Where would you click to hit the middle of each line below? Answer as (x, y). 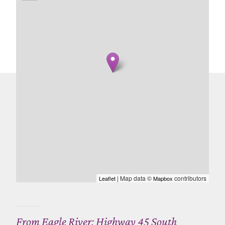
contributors (190, 178)
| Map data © (134, 178)
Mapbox (163, 178)
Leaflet (107, 178)
